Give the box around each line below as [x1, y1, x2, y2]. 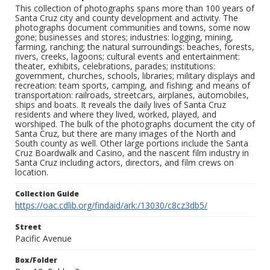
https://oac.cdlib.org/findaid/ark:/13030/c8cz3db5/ [15, 199, 207, 212]
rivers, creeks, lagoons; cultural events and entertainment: [15, 51, 240, 63]
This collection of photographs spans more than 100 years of [15, 2, 254, 14]
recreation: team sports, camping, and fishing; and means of [15, 80, 250, 92]
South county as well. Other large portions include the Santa [15, 137, 248, 149]
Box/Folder [15, 255, 57, 266]
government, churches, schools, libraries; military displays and [15, 70, 255, 82]
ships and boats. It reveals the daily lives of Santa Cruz [15, 99, 226, 111]
